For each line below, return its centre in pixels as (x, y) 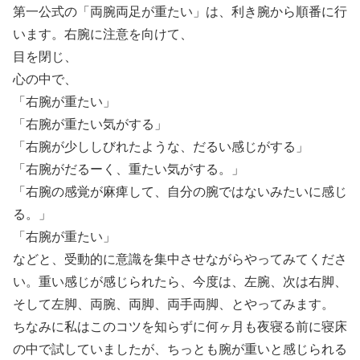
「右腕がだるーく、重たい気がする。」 (129, 170)
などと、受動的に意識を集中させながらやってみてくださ (180, 260)
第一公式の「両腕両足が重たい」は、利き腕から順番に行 (180, 12)
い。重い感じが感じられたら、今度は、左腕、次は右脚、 (180, 282)
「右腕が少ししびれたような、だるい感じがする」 (161, 147)
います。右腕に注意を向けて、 (103, 35)
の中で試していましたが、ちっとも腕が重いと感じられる (180, 350)
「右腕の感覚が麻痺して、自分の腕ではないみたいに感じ (180, 192)
